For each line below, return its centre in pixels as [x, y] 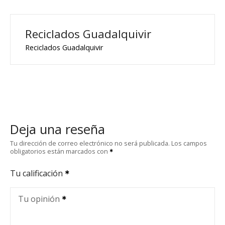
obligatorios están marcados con [60, 151]
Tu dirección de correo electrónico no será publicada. [90, 143]
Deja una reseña [58, 130]
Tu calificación [37, 173]
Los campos [189, 143]
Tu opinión [39, 199]
